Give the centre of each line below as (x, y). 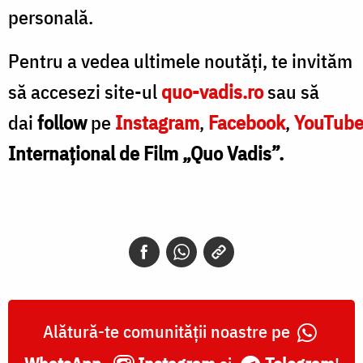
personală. (53, 17)
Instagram (157, 122)
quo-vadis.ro (212, 91)
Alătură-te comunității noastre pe (169, 331)
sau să (291, 91)
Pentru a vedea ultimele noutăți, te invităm (180, 60)
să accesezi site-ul (85, 91)
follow (62, 122)
